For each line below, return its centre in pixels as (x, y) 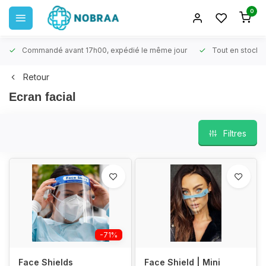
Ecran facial (42, 97)
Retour (36, 77)
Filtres (235, 133)
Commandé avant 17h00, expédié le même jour (104, 50)
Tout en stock (236, 50)
